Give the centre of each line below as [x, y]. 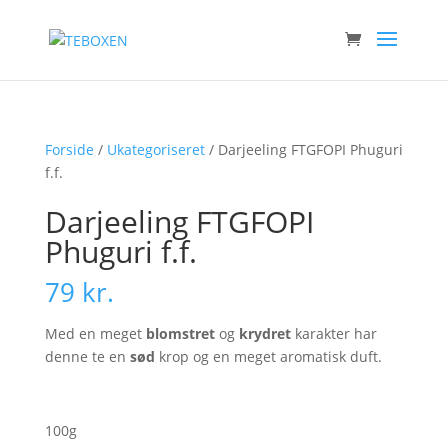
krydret [264, 333]
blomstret [180, 333]
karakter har [333, 333]
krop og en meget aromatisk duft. [268, 356]
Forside [69, 149]
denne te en [87, 356]
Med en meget [95, 333]
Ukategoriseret [155, 149]
